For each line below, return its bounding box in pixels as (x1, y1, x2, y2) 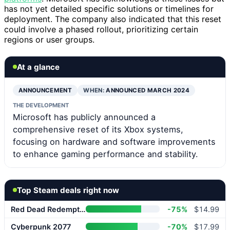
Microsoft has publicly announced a (13, 111, 156, 122)
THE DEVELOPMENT (13, 101, 69, 109)
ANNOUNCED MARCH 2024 (106, 86, 190, 94)
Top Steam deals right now (17, 185, 119, 195)
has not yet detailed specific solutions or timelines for (4, 3, 214, 14)
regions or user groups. (4, 34, 94, 45)
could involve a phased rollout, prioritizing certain (4, 24, 198, 34)
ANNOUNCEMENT (18, 86, 72, 94)
